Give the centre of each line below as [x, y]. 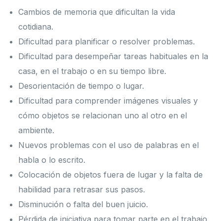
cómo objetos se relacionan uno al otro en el [103, 116]
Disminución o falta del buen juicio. [83, 204]
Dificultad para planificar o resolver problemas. [107, 42]
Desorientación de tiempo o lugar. [81, 86]
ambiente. [37, 130]
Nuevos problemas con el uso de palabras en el [109, 145]
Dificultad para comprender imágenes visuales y [108, 101]
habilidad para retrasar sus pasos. [82, 190]
